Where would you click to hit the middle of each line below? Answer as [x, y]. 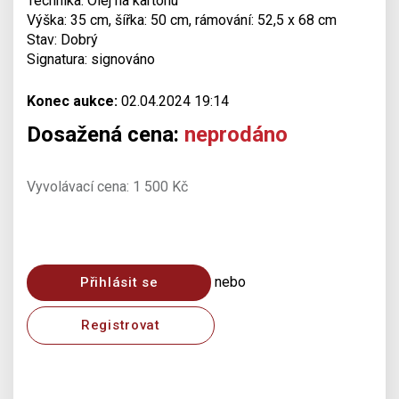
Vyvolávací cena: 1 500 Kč [107, 187]
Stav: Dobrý [62, 40]
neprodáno [236, 134]
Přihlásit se [119, 282]
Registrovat [121, 325]
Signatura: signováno [91, 59]
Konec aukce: [72, 101]
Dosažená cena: [106, 134]
